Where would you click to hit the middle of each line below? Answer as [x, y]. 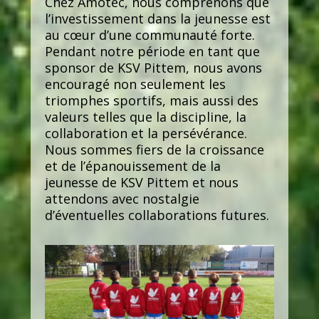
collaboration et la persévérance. [146, 133]
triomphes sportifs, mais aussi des [151, 100]
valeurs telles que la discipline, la [145, 116]
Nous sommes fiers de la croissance [154, 149]
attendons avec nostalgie [122, 198]
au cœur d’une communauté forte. [150, 35]
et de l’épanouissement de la [132, 166]
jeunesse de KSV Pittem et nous [141, 182]
